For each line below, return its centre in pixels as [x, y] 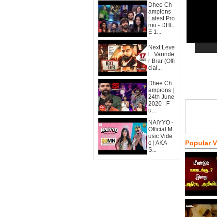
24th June [161, 97]
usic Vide [160, 136]
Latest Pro [162, 18]
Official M [160, 129]
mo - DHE [161, 25]
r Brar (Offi [162, 61]
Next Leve [162, 47]
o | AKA [158, 143]
